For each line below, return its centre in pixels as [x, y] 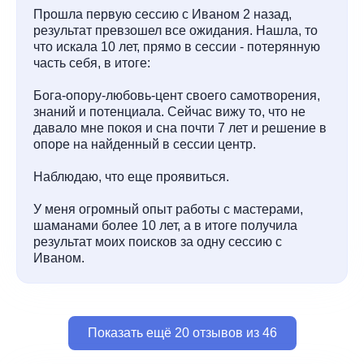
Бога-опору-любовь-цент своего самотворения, [177, 95]
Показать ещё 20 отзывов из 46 [182, 333]
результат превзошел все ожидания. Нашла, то [175, 30]
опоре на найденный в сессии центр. [145, 144]
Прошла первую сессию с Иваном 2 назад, [162, 14]
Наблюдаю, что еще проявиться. [131, 177]
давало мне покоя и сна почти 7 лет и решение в [180, 128]
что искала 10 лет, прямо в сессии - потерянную [177, 47]
